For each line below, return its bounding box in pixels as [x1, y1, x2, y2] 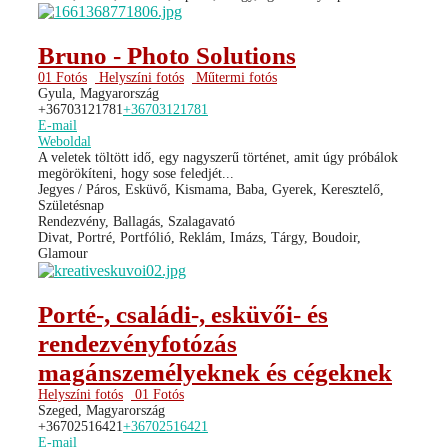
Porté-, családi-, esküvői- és [38, 300, 328, 328]
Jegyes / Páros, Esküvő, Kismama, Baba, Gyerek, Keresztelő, [38, 181, 384, 197]
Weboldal [38, 133, 91, 149]
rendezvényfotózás [38, 329, 237, 357]
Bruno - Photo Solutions [38, 41, 296, 69]
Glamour [38, 245, 88, 261]
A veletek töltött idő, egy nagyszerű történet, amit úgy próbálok [38, 149, 398, 165]
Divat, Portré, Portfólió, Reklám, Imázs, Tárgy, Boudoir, [38, 229, 361, 245]
